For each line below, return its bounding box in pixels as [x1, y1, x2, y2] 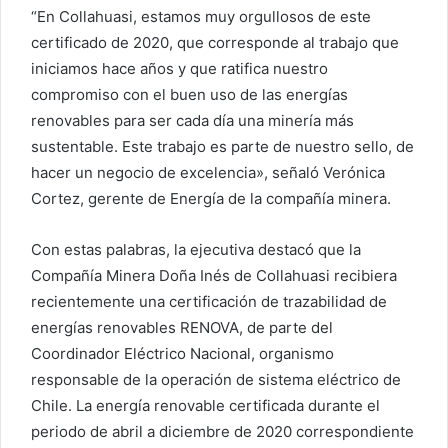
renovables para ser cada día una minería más [31, 111, 354, 131]
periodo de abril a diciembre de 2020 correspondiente [31, 422, 414, 442]
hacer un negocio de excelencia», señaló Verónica [31, 163, 385, 183]
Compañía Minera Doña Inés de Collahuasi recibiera [31, 266, 397, 286]
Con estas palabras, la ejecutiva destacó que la [31, 240, 361, 260]
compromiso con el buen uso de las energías [31, 85, 348, 105]
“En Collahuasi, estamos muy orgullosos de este [31, 7, 371, 27]
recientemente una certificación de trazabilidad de [31, 292, 387, 312]
